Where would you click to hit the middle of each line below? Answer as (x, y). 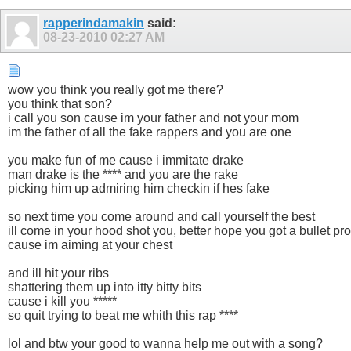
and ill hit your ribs (58, 273)
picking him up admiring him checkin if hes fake (139, 189)
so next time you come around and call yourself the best (161, 217)
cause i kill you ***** (62, 302)
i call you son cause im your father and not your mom (153, 118)
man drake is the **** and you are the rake (123, 175)
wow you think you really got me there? (116, 90)
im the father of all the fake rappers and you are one (150, 132)
